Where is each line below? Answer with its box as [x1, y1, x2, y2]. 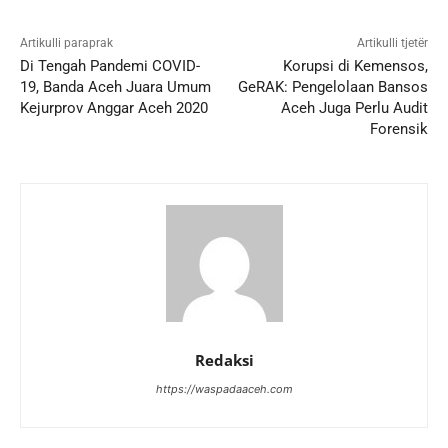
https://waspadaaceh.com [155, 382, 293, 397]
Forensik [369, 120, 428, 139]
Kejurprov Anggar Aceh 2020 [20, 99, 208, 118]
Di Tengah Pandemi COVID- [20, 57, 200, 76]
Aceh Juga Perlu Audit [280, 99, 428, 118]
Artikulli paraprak [20, 36, 113, 51]
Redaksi [194, 350, 254, 371]
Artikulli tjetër [356, 36, 428, 51]
